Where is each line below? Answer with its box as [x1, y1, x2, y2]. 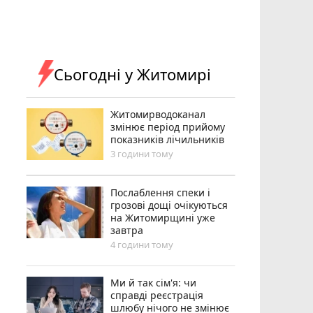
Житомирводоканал [110, 107, 206, 121]
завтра [110, 223, 144, 237]
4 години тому [110, 238, 174, 251]
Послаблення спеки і [110, 185, 211, 199]
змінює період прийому [110, 119, 226, 133]
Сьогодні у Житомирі [54, 63, 212, 85]
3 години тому [110, 147, 174, 160]
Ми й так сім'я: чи [110, 275, 197, 289]
